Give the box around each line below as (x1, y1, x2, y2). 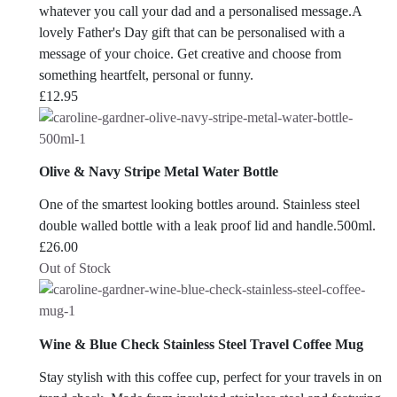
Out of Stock (39, 261, 111, 276)
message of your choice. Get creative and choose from (39, 45, 341, 61)
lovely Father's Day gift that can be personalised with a (39, 24, 345, 40)
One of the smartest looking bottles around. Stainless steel (39, 197, 360, 213)
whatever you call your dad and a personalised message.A (39, 3, 362, 19)
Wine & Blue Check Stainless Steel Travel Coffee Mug (39, 336, 363, 352)
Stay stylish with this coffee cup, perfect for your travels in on (39, 369, 382, 385)
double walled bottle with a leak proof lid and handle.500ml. (39, 218, 376, 234)
